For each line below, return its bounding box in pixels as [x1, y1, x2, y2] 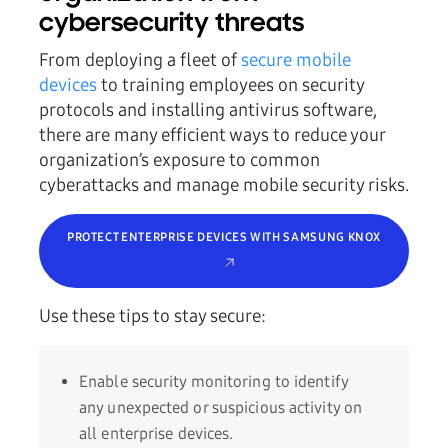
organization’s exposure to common [39, 149, 320, 172]
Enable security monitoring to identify [79, 372, 348, 392]
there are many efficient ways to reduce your [39, 124, 385, 147]
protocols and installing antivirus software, [39, 99, 377, 122]
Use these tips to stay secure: [39, 305, 266, 328]
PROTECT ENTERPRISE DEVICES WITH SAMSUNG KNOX [66, 230, 382, 245]
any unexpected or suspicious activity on [79, 398, 363, 418]
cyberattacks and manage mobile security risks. [39, 174, 409, 197]
